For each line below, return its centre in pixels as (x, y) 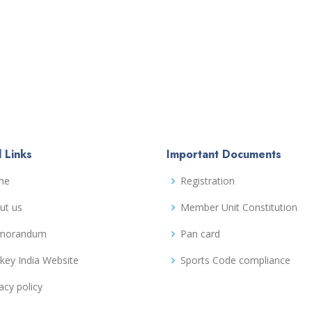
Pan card (200, 234)
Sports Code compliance (235, 260)
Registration (208, 181)
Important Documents (224, 155)
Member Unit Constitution (239, 208)
